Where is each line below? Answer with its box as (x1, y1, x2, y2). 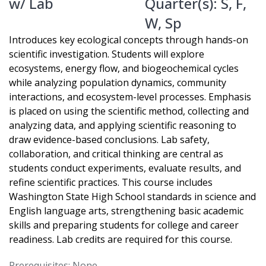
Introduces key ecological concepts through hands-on (9, 33, 248, 47)
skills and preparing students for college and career (9, 218, 239, 232)
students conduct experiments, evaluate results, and (9, 161, 241, 175)
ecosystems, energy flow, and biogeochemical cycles (9, 62, 239, 75)
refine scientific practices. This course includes (9, 176, 213, 189)
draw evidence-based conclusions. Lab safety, (9, 133, 210, 147)
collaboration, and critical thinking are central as (9, 147, 223, 161)
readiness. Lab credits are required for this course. (9, 233, 232, 246)
